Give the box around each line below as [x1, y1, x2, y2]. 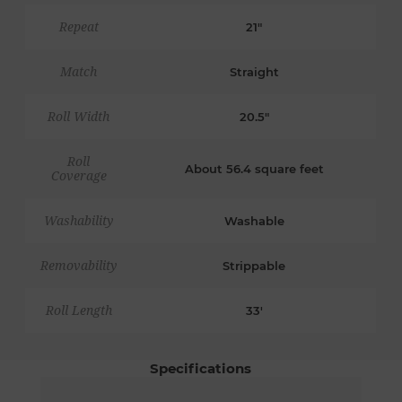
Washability [44, 213, 114, 228]
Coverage [50, 168, 107, 183]
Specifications [150, 359, 252, 377]
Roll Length [45, 302, 112, 318]
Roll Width [48, 109, 110, 124]
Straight [229, 64, 279, 79]
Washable [223, 213, 284, 228]
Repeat [58, 19, 99, 34]
